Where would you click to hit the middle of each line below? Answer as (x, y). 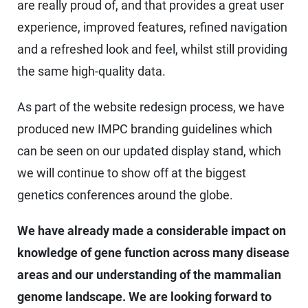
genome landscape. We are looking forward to (144, 297)
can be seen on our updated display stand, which (149, 151)
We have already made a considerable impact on (152, 231)
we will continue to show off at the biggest (132, 173)
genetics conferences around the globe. (125, 195)
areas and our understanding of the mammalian (149, 275)
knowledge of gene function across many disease (153, 253)
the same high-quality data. (91, 71)
